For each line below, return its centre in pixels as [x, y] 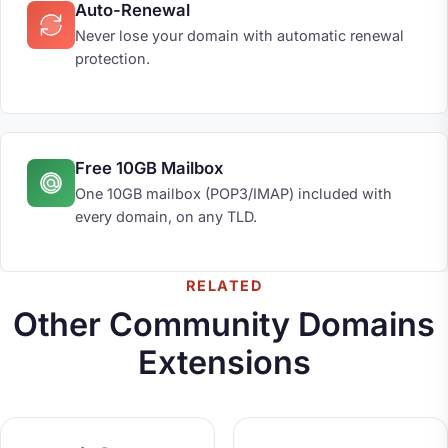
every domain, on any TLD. [165, 216]
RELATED [224, 286]
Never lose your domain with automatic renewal [239, 36]
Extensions [224, 362]
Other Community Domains [224, 324]
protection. [112, 59]
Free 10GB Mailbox [148, 167]
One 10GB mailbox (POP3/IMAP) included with [233, 193]
